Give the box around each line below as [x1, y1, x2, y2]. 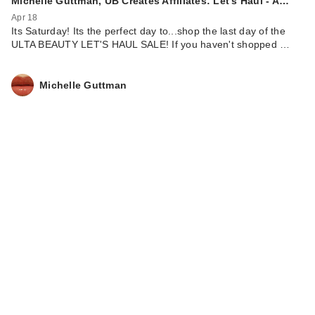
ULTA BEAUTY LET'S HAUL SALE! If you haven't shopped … [11, 39, 290, 51]
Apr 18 [11, 13, 38, 23]
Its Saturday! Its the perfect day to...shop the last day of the [11, 25, 285, 37]
